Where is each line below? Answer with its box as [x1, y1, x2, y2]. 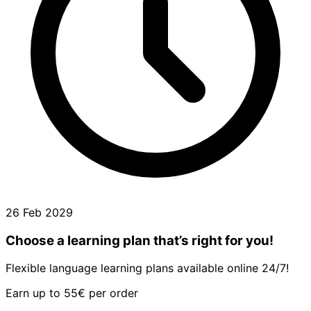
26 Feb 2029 [6, 205, 73, 219]
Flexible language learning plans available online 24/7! [6, 261, 289, 276]
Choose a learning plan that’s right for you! [6, 232, 274, 249]
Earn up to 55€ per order [6, 286, 138, 301]
